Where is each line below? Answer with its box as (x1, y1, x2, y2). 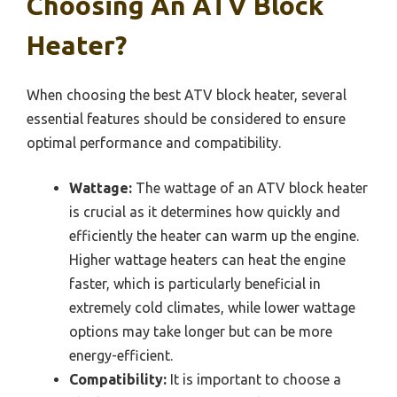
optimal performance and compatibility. (27, 135, 281, 152)
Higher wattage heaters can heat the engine (69, 252, 346, 269)
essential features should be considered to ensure (27, 111, 346, 128)
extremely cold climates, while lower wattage (69, 300, 355, 316)
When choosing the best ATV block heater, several (27, 87, 346, 104)
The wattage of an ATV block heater (132, 180, 368, 197)
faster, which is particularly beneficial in (69, 276, 321, 292)
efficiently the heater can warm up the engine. (69, 228, 359, 245)
